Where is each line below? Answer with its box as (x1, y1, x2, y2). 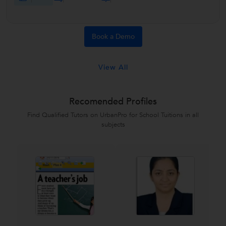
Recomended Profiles (69, 95, 157, 108)
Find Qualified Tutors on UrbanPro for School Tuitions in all (27, 110, 199, 120)
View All (98, 62, 128, 72)
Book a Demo (91, 31, 135, 41)
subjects (101, 120, 125, 129)
